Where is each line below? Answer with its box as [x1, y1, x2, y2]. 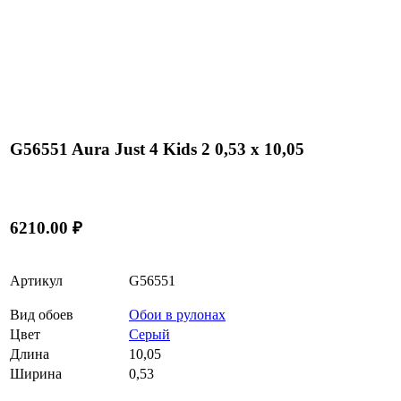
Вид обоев [10, 306, 73, 322]
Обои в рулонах [129, 306, 226, 322]
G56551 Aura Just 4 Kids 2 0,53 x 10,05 [10, 140, 304, 159]
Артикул [10, 272, 63, 288]
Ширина [10, 365, 62, 381]
